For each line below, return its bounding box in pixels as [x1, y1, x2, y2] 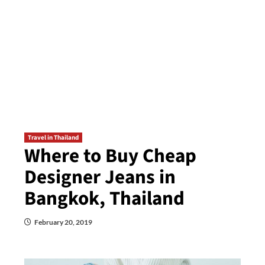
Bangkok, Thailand [24, 185, 185, 212]
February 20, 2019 [34, 218, 92, 227]
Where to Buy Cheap [24, 142, 196, 170]
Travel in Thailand [27, 133, 79, 142]
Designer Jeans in [24, 163, 176, 191]
